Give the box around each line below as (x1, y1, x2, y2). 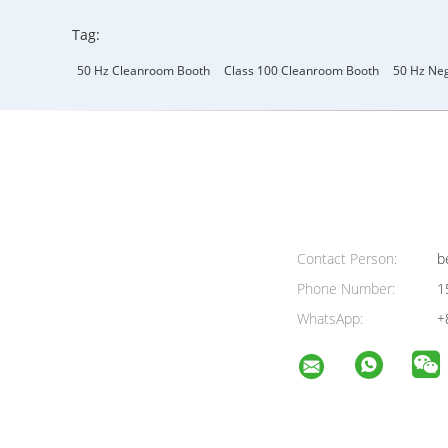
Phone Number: (297, 279, 395, 298)
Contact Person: (297, 249, 397, 268)
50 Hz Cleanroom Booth (77, 62, 210, 79)
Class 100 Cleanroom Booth (224, 62, 379, 79)
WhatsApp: (297, 309, 363, 328)
